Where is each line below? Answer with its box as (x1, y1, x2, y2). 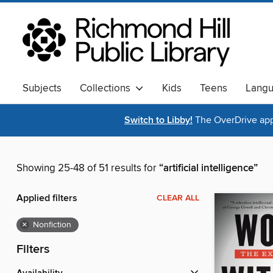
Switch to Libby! (124, 114, 193, 127)
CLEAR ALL (157, 193, 199, 204)
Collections (80, 82, 135, 95)
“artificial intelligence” (159, 161, 258, 175)
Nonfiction (33, 219, 71, 231)
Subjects (23, 82, 62, 95)
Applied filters (16, 192, 77, 205)
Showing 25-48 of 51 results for (16, 161, 159, 175)
